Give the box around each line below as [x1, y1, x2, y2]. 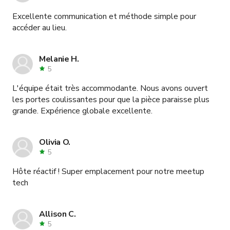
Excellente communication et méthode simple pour [12, 10, 196, 22]
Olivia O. [39, 136, 71, 148]
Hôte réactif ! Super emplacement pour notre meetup [12, 165, 204, 177]
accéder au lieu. [12, 22, 67, 33]
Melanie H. [39, 53, 79, 65]
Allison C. [39, 208, 76, 220]
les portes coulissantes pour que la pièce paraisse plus [12, 93, 209, 105]
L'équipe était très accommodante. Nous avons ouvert [12, 82, 208, 94]
